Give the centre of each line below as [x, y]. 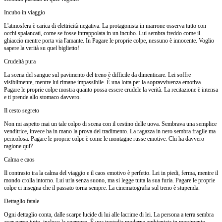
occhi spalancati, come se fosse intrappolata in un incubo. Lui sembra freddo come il [102, 33]
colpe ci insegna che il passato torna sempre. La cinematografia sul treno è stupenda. [102, 188]
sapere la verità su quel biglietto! [42, 48]
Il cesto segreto [22, 110]
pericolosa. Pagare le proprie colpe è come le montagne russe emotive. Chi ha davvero [104, 139]
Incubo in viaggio [25, 12]
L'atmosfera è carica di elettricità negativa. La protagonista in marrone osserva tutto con [105, 26]
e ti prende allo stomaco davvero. [42, 97]
